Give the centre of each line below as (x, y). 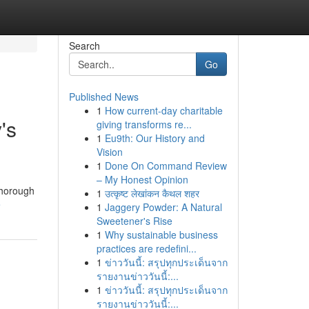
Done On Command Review (166, 166)
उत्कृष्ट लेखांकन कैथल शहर (152, 193)
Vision (109, 152)
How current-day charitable (163, 110)
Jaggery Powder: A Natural (163, 207)
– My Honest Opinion (142, 179)
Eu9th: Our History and (154, 138)
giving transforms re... (144, 124)
